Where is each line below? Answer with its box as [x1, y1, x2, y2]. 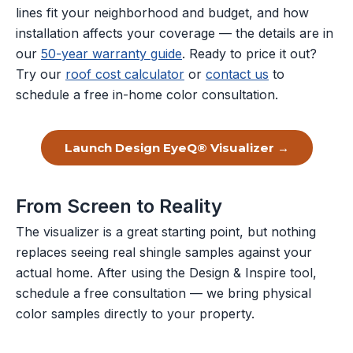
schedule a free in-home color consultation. [16, 87, 278, 102]
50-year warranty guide [41, 46, 182, 61]
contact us [206, 66, 269, 82]
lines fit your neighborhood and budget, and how [16, 5, 309, 20]
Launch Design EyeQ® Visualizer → [64, 140, 289, 155]
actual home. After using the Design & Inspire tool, [16, 265, 317, 281]
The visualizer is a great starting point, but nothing [16, 224, 316, 240]
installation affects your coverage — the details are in [16, 25, 333, 41]
